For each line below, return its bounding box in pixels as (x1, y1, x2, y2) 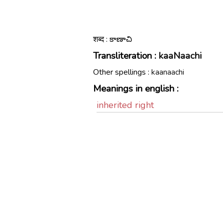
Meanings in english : (93, 82, 179, 95)
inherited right (96, 99, 154, 111)
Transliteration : (93, 49, 159, 62)
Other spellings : (93, 67, 151, 78)
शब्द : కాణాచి (93, 34, 132, 45)
